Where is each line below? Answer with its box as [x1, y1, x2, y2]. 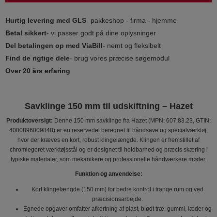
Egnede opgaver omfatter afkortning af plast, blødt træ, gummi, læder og [23, 205, 212, 212]
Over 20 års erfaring [5, 66, 71, 75]
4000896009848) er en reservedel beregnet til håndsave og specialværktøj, [9, 126, 208, 134]
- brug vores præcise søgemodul [70, 54, 170, 62]
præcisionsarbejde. [92, 195, 143, 202]
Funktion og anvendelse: [75, 170, 142, 177]
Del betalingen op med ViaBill [5, 41, 103, 49]
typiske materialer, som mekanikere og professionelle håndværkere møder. [11, 155, 206, 163]
